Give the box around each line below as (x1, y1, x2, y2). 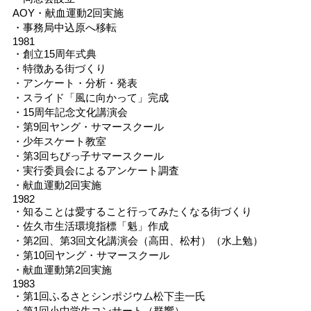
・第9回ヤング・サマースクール (12, 120, 164, 133)
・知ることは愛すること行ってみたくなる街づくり (12, 205, 252, 217)
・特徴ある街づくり (12, 62, 106, 74)
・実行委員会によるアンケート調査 (12, 164, 179, 176)
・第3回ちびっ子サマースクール (12, 149, 164, 162)
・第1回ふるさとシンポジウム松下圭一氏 (12, 289, 205, 302)
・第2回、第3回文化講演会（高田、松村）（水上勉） (12, 234, 263, 246)
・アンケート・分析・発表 (12, 76, 137, 89)
